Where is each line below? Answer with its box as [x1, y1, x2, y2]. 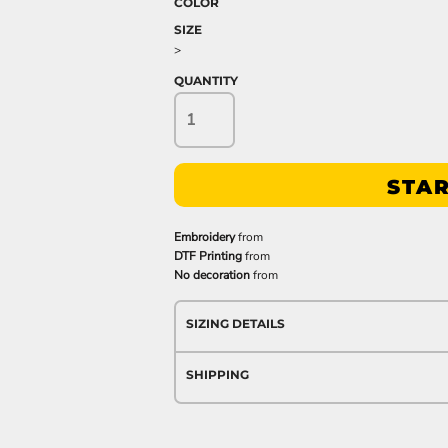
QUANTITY [174, 73, 238, 88]
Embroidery [174, 229, 235, 245]
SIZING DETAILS [186, 316, 285, 331]
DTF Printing [174, 248, 242, 264]
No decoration [174, 267, 250, 283]
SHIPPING [186, 367, 249, 382]
